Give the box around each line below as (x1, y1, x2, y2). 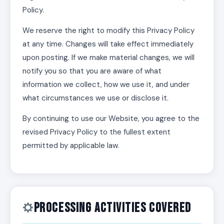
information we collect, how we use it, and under (22, 79, 189, 89)
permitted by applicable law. (22, 140, 119, 150)
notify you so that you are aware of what (22, 66, 161, 76)
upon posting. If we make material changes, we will (22, 52, 194, 62)
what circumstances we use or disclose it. (22, 93, 168, 103)
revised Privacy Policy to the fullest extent (22, 127, 170, 137)
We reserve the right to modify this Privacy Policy (22, 25, 194, 35)
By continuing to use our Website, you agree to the (22, 113, 199, 123)
